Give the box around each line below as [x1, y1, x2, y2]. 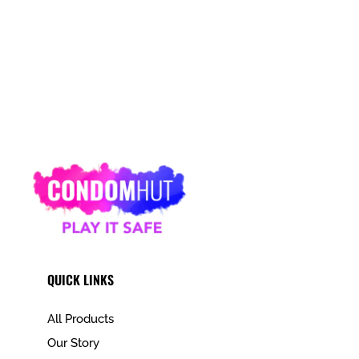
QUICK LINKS [46, 270, 114, 290]
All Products [46, 312, 114, 327]
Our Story [46, 336, 99, 351]
